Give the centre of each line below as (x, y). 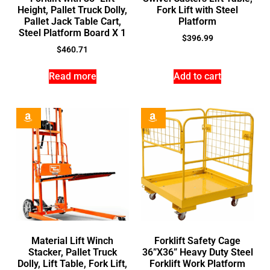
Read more (72, 76)
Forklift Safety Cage (198, 240)
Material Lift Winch (73, 240)
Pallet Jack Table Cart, (72, 21)
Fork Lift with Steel (198, 10)
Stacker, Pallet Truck (72, 252)
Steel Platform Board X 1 (73, 33)
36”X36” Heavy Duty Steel (197, 252)
